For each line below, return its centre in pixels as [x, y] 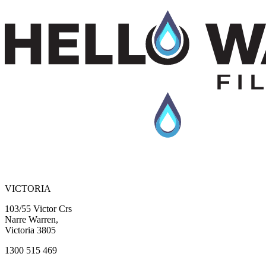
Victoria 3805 [30, 230]
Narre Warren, [31, 219]
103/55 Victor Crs [38, 208]
